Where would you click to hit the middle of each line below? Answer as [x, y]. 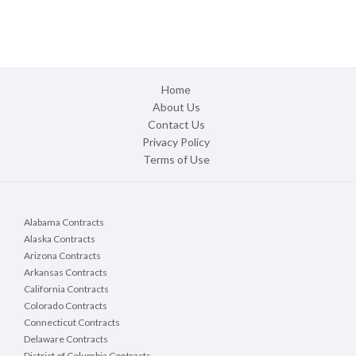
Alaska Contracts [60, 239]
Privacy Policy [176, 142]
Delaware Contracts [66, 339]
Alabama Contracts [64, 222]
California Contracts [66, 289]
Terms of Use [176, 160]
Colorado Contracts [66, 306]
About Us [176, 107]
